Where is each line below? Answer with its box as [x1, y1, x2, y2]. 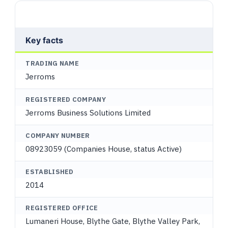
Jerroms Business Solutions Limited [25, 108, 151, 118]
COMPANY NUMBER [25, 131, 90, 140]
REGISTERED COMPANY [25, 95, 106, 104]
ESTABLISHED [25, 167, 74, 176]
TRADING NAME [25, 59, 79, 68]
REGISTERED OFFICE [25, 204, 98, 212]
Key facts [25, 35, 64, 45]
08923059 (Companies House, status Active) [25, 144, 182, 154]
